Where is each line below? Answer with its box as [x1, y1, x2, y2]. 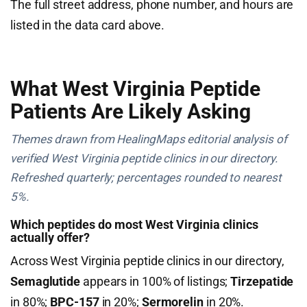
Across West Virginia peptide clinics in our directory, [10, 254, 285, 268]
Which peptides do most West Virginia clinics [10, 217, 258, 232]
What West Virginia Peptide [10, 77, 260, 101]
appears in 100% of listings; [80, 274, 231, 288]
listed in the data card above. [10, 18, 165, 32]
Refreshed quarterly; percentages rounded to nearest [10, 171, 282, 184]
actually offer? [10, 230, 90, 245]
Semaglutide [10, 274, 81, 288]
